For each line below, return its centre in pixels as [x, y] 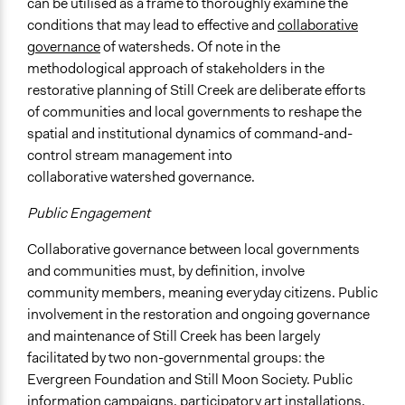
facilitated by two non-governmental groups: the [176, 358]
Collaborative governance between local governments [193, 250]
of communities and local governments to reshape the [194, 112]
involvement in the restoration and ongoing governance [198, 315]
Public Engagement [89, 213]
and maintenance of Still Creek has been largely [174, 336]
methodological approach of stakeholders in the [176, 69]
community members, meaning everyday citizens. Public [202, 293]
